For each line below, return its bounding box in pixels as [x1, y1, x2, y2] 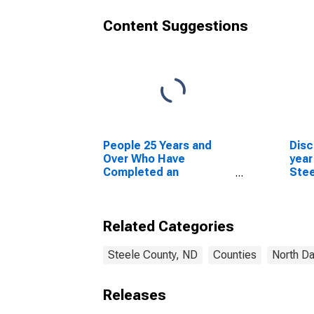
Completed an [103, 165, 179, 179]
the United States [103, 192, 200, 205]
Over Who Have [103, 152, 185, 165]
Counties [213, 248, 257, 261]
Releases [103, 287, 166, 303]
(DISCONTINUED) [103, 205, 196, 219]
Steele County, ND [108, 248, 198, 261]
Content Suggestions [103, 18, 248, 34]
